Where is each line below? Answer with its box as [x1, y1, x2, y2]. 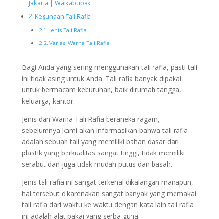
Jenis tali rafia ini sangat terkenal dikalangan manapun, [22, 177, 193, 187]
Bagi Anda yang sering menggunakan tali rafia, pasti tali [22, 63, 197, 72]
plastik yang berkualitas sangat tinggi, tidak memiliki [22, 148, 185, 157]
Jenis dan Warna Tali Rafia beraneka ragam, [22, 114, 160, 124]
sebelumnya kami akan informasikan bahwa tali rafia [22, 126, 188, 135]
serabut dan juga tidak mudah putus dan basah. [22, 159, 172, 169]
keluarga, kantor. [22, 96, 75, 106]
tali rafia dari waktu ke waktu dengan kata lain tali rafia [22, 200, 194, 209]
